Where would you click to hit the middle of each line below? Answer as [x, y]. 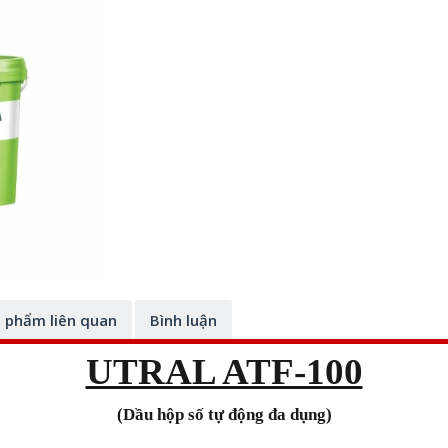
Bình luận [183, 320]
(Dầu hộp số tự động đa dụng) [224, 414]
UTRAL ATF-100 [224, 371]
